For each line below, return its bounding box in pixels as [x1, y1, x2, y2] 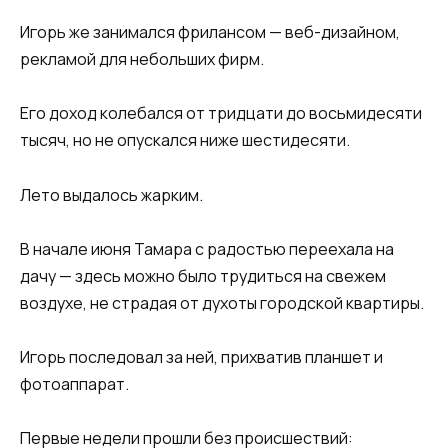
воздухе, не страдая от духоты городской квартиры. [20, 291, 424, 314]
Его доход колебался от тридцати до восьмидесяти [20, 102, 422, 125]
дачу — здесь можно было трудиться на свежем [20, 264, 386, 287]
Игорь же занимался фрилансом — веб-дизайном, [20, 21, 400, 44]
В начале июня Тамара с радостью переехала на [20, 237, 394, 260]
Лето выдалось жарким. [20, 183, 203, 206]
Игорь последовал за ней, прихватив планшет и [20, 346, 383, 368]
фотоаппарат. [20, 373, 129, 395]
